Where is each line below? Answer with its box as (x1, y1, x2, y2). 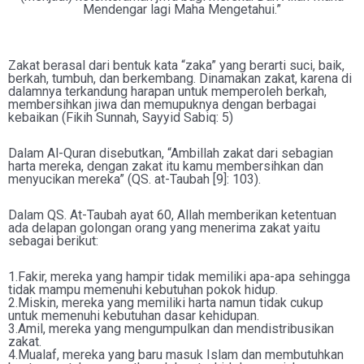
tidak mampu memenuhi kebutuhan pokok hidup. (8, 282, 278, 297)
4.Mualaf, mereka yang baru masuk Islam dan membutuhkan (8, 347, 344, 362)
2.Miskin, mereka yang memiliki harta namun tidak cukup (8, 295, 323, 310)
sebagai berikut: (8, 233, 98, 249)
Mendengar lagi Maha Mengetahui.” (83, 2, 281, 17)
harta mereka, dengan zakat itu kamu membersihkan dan (8, 158, 323, 174)
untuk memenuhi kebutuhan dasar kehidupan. (8, 308, 259, 323)
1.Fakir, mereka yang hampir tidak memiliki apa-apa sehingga (8, 269, 350, 284)
